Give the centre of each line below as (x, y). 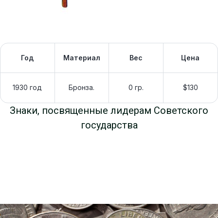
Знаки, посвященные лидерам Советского (109, 110)
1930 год (27, 87)
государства (109, 125)
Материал (82, 58)
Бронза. (82, 87)
